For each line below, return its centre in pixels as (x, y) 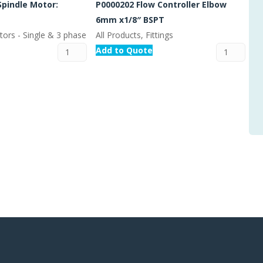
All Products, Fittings (134, 35)
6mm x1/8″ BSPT (130, 20)
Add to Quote (124, 50)
